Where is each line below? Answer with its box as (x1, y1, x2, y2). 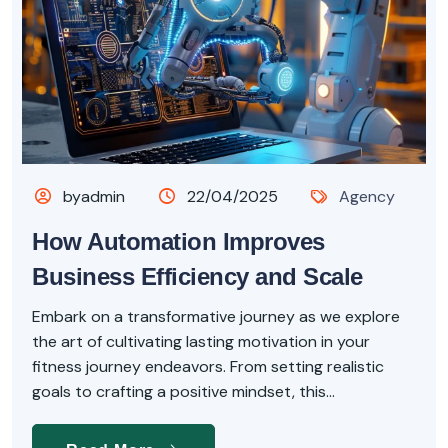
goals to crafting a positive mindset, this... (32, 381, 335, 403)
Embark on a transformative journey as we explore (32, 306, 400, 328)
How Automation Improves (32, 228, 325, 256)
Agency (339, 186, 396, 208)
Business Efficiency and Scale (32, 263, 363, 291)
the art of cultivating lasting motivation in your (32, 331, 370, 353)
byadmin (59, 186, 126, 208)
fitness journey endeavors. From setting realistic (32, 356, 384, 378)
